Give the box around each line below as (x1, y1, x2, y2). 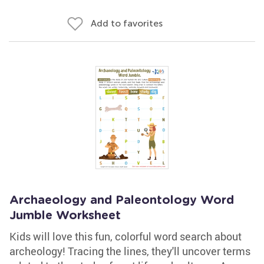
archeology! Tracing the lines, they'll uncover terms (9, 244, 250, 258)
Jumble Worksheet (9, 210, 121, 222)
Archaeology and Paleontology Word (9, 194, 234, 206)
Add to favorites (91, 18, 163, 29)
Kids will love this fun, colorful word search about (9, 229, 242, 243)
